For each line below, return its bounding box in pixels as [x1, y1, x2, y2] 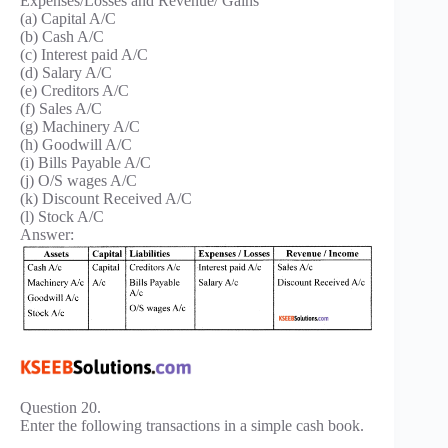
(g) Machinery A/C [20, 118, 140, 136]
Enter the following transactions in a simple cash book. [20, 417, 364, 435]
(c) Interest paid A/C [20, 46, 148, 64]
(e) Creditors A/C [20, 82, 129, 100]
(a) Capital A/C [20, 10, 116, 28]
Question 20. [20, 399, 101, 417]
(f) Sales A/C [20, 100, 102, 118]
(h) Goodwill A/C [20, 136, 132, 154]
